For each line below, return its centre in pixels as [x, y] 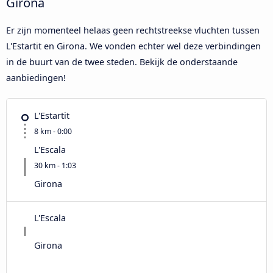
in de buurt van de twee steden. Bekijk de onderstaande [122, 62]
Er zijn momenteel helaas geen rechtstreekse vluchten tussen [133, 30]
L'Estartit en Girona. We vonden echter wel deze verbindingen [133, 46]
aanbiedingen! [36, 77]
